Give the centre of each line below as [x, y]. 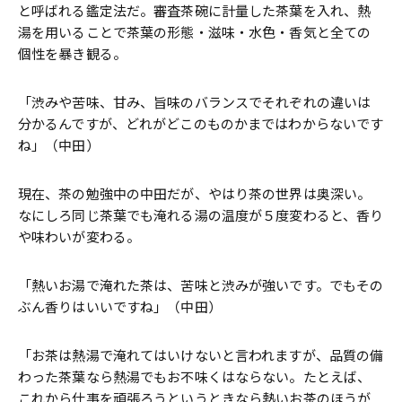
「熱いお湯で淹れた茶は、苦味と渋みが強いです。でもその [201, 285]
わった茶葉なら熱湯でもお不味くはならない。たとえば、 [195, 376]
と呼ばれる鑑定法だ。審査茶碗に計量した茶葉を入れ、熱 [195, 10]
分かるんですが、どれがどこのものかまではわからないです [201, 123]
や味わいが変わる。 [79, 236]
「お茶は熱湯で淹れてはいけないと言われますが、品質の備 [201, 355]
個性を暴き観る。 [72, 53]
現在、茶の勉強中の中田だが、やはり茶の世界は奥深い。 [195, 193]
